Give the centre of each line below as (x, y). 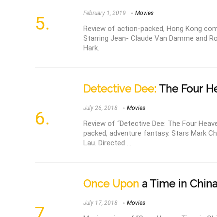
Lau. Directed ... (107, 143)
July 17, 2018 (101, 203)
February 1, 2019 (105, 13)
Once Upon (111, 184)
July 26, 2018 (101, 108)
